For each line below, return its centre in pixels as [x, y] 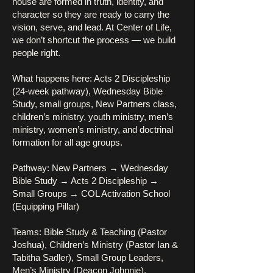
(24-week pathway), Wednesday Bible [87, 91]
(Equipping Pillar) [46, 206]
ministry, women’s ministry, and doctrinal [93, 129]
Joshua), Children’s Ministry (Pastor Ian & [95, 245]
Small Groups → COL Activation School [91, 193]
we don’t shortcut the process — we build [94, 40]
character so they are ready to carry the [91, 14]
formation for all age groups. [67, 142]
